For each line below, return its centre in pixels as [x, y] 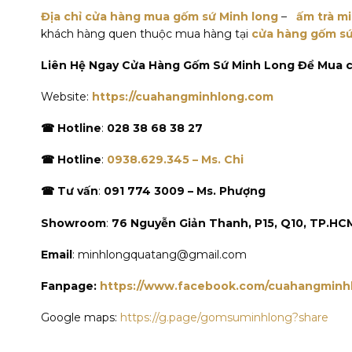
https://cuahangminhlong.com [183, 96]
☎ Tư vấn [70, 191]
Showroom [73, 223]
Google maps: [81, 318]
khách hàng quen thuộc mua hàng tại [146, 33]
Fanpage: [70, 286]
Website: [66, 96]
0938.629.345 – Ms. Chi [175, 160]
